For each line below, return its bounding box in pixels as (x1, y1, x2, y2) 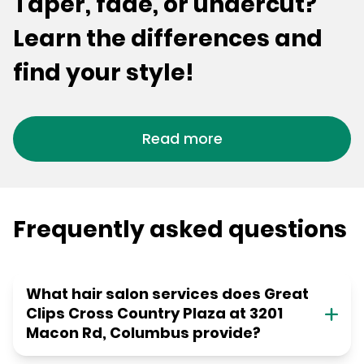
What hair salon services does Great (26, 284, 309, 305)
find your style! (13, 57, 194, 89)
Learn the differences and (13, 23, 323, 55)
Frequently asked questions (13, 214, 347, 246)
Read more (141, 128, 223, 149)
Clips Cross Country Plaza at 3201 (26, 303, 283, 324)
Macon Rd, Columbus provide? (26, 323, 261, 344)
